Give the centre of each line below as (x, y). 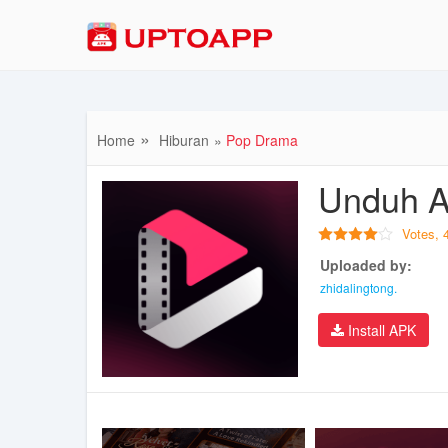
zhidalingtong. (358, 288)
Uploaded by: (365, 265)
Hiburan (184, 140)
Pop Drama (262, 140)
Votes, (422, 234)
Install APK (379, 330)
